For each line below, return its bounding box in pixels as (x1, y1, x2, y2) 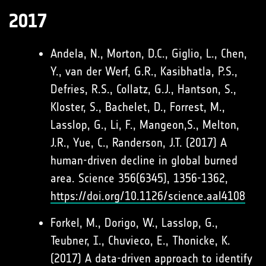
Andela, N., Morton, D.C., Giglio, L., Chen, (50, 46, 247, 61)
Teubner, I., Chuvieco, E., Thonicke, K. (50, 233, 230, 248)
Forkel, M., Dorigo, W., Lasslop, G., (50, 216, 218, 230)
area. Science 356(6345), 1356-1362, (50, 171, 228, 185)
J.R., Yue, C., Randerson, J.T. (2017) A (50, 135, 227, 150)
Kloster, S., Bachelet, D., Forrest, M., (50, 100, 225, 114)
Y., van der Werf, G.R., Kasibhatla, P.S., (50, 64, 237, 78)
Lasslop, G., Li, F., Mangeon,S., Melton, (50, 118, 239, 132)
